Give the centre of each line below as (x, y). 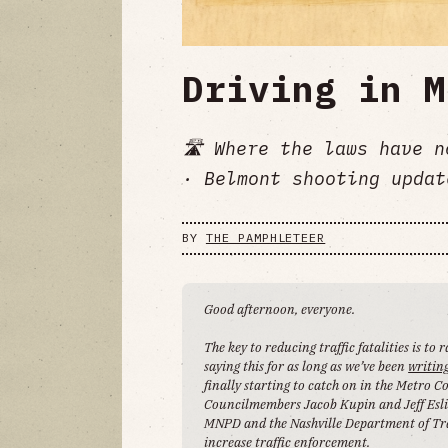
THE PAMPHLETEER (265, 238)
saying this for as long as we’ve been (306, 365)
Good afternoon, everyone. (280, 308)
